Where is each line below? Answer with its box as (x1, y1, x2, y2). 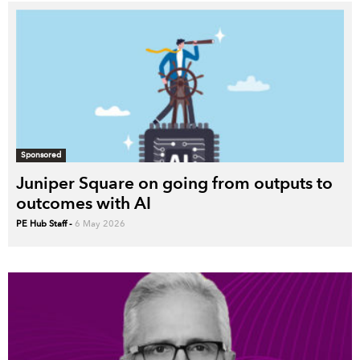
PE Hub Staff (16, 218, 67, 229)
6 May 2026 (75, 218, 125, 229)
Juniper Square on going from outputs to (16, 172, 333, 193)
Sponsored (21, 149, 61, 160)
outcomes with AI (16, 192, 151, 213)
